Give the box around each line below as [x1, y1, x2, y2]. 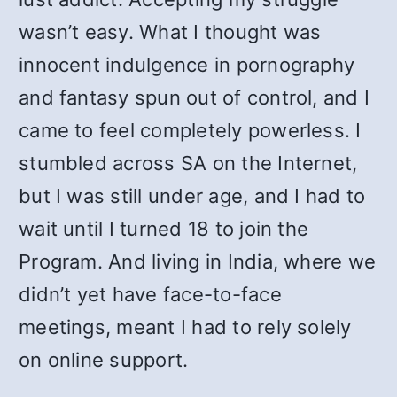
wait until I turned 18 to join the [19, 217, 309, 240]
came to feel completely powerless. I [19, 119, 362, 142]
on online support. [19, 348, 189, 371]
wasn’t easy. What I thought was [19, 20, 322, 43]
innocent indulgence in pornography [19, 53, 355, 76]
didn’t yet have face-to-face [19, 283, 282, 306]
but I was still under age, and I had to [19, 184, 366, 207]
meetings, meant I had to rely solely [19, 315, 352, 339]
